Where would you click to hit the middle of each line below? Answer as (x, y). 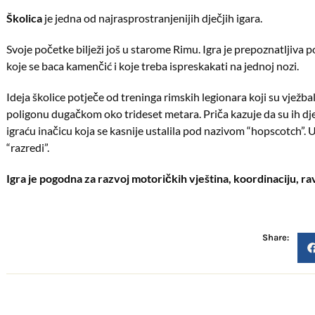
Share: (276, 237)
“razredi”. (28, 147)
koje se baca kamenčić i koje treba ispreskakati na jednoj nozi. (153, 66)
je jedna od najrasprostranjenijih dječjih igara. (153, 18)
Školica (25, 18)
